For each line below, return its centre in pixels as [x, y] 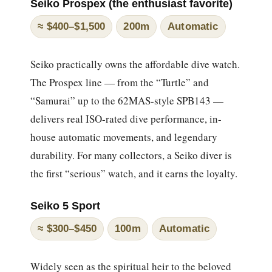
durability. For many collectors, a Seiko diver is [131, 155]
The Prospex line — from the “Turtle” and [120, 82]
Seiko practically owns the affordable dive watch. [135, 64]
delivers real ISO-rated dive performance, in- [126, 118]
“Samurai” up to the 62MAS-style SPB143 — [127, 100]
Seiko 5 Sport [66, 206]
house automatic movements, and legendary [124, 137]
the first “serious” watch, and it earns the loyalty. [134, 173]
